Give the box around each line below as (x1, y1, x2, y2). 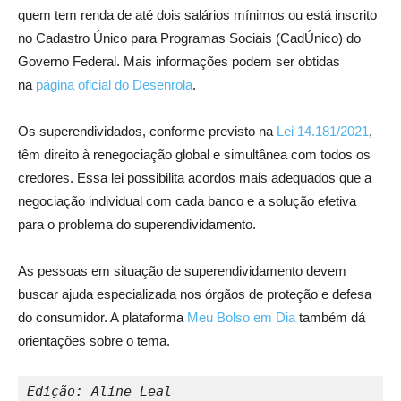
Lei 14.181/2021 (277, 123, 369, 139)
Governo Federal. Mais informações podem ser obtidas (18, 53, 340, 69)
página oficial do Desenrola (36, 76, 192, 92)
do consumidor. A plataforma (18, 309, 187, 325)
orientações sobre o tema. (18, 332, 170, 348)
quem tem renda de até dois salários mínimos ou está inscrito (18, 6, 377, 22)
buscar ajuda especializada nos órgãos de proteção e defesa (18, 286, 371, 302)
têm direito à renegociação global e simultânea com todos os (18, 146, 371, 162)
